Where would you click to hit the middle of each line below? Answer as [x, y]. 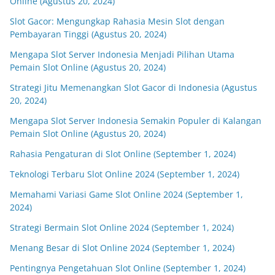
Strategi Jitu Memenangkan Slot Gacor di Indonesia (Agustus [134, 87]
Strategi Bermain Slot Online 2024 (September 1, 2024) [122, 227]
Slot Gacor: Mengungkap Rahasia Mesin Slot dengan [117, 21]
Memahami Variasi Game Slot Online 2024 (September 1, [126, 194]
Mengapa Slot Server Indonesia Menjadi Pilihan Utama [122, 54]
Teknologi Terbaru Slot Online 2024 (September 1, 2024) [125, 174]
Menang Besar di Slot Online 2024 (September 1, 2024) [122, 248]
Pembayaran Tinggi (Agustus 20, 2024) [88, 34]
